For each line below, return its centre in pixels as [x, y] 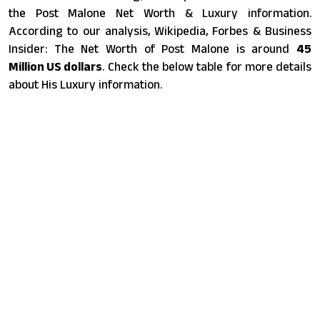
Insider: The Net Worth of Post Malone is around [152, 48]
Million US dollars [56, 66]
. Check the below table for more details [207, 66]
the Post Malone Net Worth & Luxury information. [160, 12]
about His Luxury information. [85, 84]
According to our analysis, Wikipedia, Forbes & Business [160, 30]
